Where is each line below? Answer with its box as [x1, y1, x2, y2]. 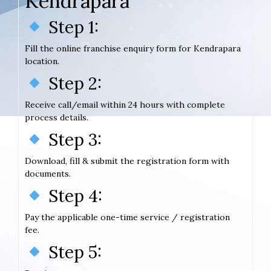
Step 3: [44, 128, 102, 151]
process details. [25, 111, 88, 123]
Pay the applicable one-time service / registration [25, 211, 230, 223]
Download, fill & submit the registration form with [25, 155, 229, 166]
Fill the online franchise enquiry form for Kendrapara [25, 42, 241, 54]
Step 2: [44, 72, 102, 94]
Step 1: [44, 16, 99, 38]
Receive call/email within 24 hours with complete [25, 99, 225, 110]
